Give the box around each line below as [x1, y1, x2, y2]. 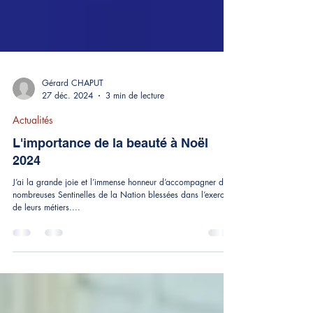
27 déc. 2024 [42, 152, 93, 165]
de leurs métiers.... [13, 264, 80, 277]
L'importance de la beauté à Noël [13, 198, 208, 214]
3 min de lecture [105, 152, 164, 165]
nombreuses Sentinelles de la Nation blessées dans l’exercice [13, 252, 235, 264]
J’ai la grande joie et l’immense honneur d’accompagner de [13, 239, 228, 252]
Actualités [13, 176, 53, 190]
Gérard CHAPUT [42, 140, 103, 152]
